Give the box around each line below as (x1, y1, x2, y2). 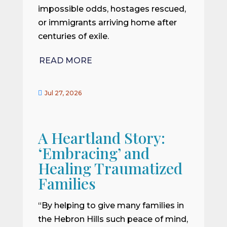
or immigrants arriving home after (37, 17, 177, 27)
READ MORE (39, 56, 92, 66)
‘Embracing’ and (37, 143, 149, 164)
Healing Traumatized (37, 158, 182, 179)
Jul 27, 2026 (44, 89, 82, 97)
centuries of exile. (37, 31, 109, 41)
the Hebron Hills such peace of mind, (37, 214, 188, 224)
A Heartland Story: (37, 128, 165, 148)
